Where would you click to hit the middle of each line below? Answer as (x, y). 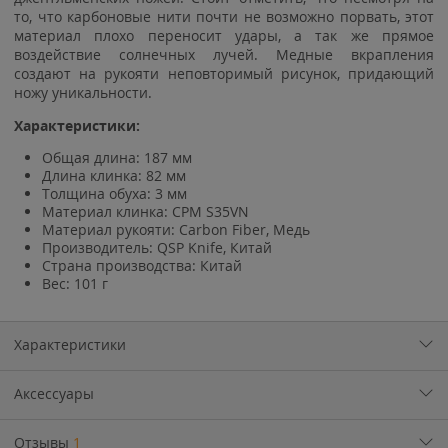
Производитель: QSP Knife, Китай (157, 247)
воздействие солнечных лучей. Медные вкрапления (224, 54)
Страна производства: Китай (142, 265)
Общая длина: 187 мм (117, 157)
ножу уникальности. (83, 92)
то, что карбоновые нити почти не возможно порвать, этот (224, 16)
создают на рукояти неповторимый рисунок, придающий (224, 73)
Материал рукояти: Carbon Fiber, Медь (176, 229)
